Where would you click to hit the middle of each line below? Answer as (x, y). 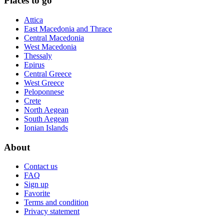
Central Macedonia (54, 37)
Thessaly (38, 55)
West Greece (44, 82)
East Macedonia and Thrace (68, 28)
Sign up (36, 184)
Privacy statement (52, 211)
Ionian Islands (46, 127)
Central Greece (48, 73)
